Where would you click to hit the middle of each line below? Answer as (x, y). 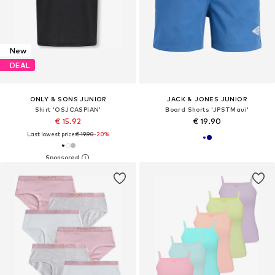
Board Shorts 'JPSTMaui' (207, 110)
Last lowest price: (51, 134)
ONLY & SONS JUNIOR (68, 99)
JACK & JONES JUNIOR (207, 99)
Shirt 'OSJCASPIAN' (68, 110)
